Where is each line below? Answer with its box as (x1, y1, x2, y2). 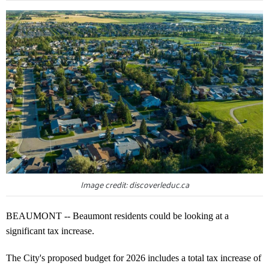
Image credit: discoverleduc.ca (80, 177, 189, 192)
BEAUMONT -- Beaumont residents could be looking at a (6, 210, 229, 221)
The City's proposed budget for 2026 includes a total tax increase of (6, 252, 261, 263)
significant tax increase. (6, 225, 94, 236)
